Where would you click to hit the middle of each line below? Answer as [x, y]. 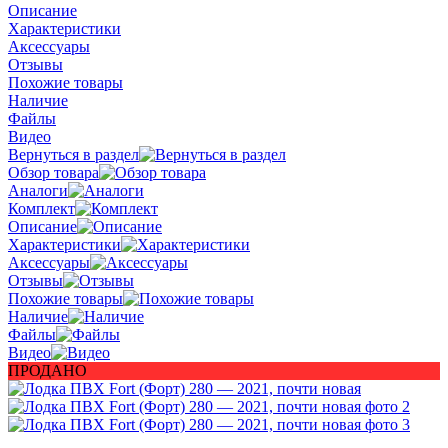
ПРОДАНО [47, 370]
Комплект [41, 208]
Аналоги [38, 190]
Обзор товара [53, 172]
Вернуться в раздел [73, 154]
